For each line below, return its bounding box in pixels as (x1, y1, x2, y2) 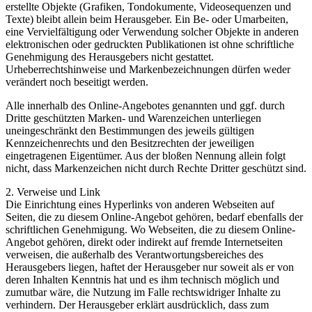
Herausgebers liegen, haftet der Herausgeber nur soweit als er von (6, 261, 294, 274)
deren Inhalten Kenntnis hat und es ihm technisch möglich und (6, 274, 279, 286)
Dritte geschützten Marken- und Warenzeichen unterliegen (6, 112, 261, 125)
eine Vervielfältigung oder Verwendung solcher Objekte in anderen (6, 26, 299, 38)
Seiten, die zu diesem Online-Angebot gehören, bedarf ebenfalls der (6, 211, 303, 224)
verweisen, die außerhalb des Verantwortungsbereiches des (6, 249, 263, 261)
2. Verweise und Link (6, 186, 100, 198)
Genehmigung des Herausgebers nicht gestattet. (6, 51, 214, 63)
